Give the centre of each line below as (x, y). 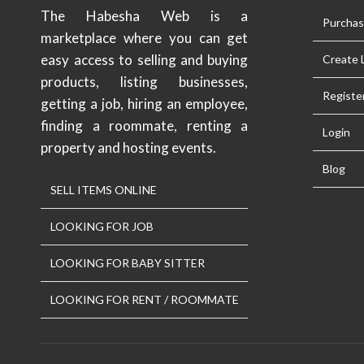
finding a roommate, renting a (145, 126)
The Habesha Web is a (145, 16)
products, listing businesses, (145, 82)
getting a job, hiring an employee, (145, 104)
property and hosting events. (129, 148)
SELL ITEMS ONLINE (104, 190)
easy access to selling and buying (145, 60)
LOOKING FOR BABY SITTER (128, 263)
